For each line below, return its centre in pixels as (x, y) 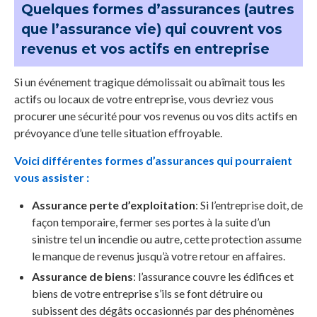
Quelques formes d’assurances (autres (158, 10)
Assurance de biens (82, 277)
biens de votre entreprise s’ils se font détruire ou (147, 294)
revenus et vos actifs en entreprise (145, 50)
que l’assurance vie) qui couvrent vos (152, 30)
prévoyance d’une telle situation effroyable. (118, 133)
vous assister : (52, 178)
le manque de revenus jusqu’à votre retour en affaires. (158, 256)
